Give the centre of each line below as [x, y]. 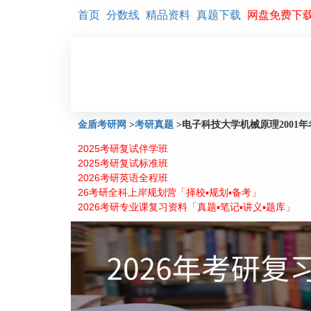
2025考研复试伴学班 [123, 149]
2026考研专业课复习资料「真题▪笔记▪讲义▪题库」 [186, 207]
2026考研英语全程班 [123, 178]
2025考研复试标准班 [123, 163]
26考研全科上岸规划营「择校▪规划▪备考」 [169, 192]
